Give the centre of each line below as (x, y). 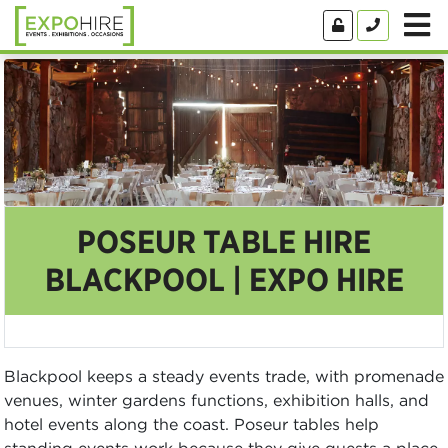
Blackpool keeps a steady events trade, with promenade (224, 375)
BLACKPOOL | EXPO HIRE (224, 279)
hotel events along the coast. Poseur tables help (191, 423)
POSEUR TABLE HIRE (224, 241)
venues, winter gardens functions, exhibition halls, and (216, 399)
